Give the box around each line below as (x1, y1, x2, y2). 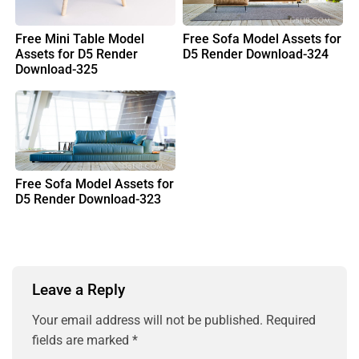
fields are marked (32, 332, 132, 348)
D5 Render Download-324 (183, 46, 329, 62)
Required (266, 312, 316, 328)
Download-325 (15, 61, 98, 77)
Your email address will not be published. (32, 312, 263, 328)
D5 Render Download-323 (15, 192, 161, 208)
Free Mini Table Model (15, 30, 144, 46)
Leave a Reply (32, 280, 129, 299)
